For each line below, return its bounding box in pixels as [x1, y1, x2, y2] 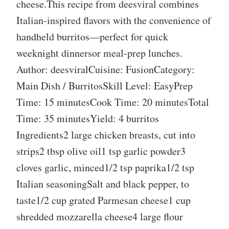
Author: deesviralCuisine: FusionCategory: [16, 62, 195, 77]
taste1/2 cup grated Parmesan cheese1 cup [16, 193, 191, 208]
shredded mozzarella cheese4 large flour [16, 210, 183, 224]
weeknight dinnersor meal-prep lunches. [16, 46, 182, 60]
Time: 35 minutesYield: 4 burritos [16, 111, 159, 126]
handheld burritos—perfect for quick [16, 30, 168, 44]
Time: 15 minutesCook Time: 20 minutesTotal [16, 95, 209, 109]
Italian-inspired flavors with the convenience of [16, 13, 211, 28]
